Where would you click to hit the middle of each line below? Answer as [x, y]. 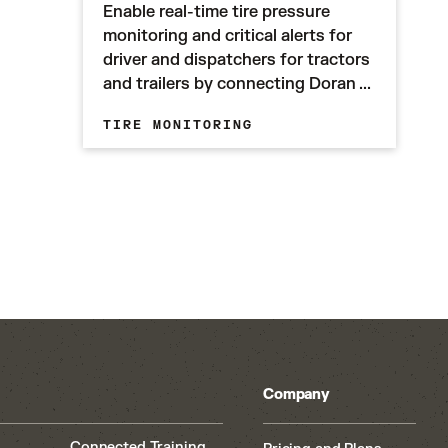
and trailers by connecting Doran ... [237, 84]
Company [297, 394]
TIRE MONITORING [178, 125]
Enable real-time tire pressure [217, 12]
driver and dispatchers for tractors [237, 60]
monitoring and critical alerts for [228, 36]
